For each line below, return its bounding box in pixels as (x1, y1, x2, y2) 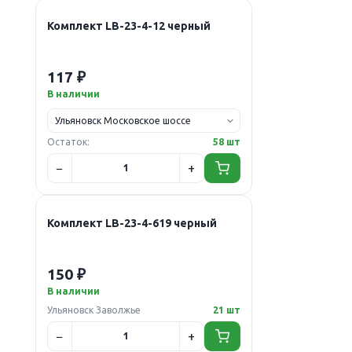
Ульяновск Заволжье (46, 304, 141, 315)
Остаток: (46, 136, 90, 147)
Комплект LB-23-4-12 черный (46, 19, 211, 32)
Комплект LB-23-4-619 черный (46, 216, 217, 229)
